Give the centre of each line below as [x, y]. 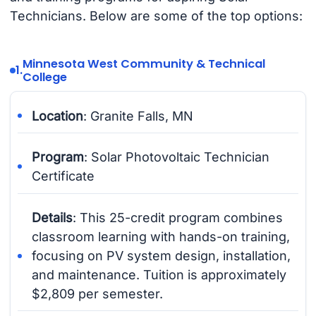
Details [53, 218]
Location [58, 116]
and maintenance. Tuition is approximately [159, 275]
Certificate [63, 176]
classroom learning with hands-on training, [161, 237]
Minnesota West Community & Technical [144, 63]
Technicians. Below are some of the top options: [156, 16]
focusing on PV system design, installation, [162, 256]
